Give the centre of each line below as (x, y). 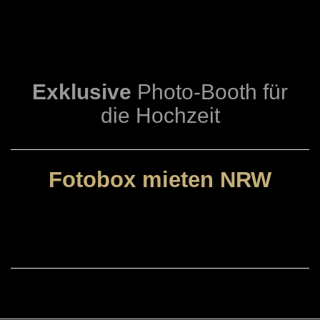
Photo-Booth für (212, 92)
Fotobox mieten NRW (160, 180)
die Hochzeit (160, 116)
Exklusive (85, 92)
